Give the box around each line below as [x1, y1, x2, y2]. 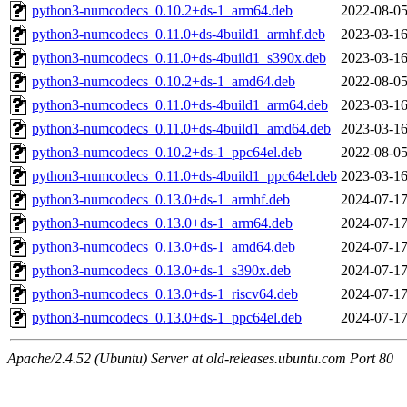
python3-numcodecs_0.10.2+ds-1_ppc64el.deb [32, 144, 302, 161]
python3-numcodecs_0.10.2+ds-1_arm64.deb [32, 3, 293, 19]
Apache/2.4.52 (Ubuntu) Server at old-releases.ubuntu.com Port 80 [7, 351, 393, 367]
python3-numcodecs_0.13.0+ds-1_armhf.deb [32, 192, 290, 208]
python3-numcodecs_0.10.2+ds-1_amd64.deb [32, 74, 295, 90]
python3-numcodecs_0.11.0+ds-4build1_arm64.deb [32, 97, 328, 114]
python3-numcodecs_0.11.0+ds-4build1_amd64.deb [32, 121, 331, 137]
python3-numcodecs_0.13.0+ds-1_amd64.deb [32, 239, 295, 255]
